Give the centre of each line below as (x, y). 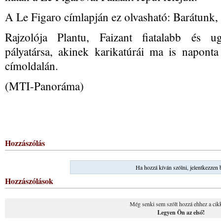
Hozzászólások (29, 181)
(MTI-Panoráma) (44, 86)
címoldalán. (32, 66)
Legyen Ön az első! (181, 212)
